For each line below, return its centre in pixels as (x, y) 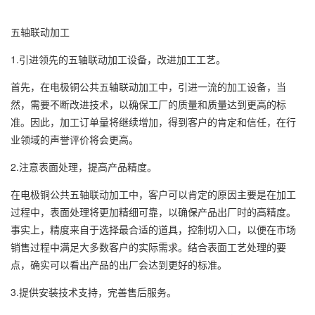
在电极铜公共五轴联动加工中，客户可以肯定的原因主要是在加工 (153, 194)
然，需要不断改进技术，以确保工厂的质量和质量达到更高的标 (148, 104)
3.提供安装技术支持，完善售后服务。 (94, 292)
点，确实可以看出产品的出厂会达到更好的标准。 (119, 264)
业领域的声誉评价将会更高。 (75, 139)
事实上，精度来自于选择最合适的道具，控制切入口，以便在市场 (153, 229)
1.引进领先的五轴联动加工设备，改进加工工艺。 (118, 59)
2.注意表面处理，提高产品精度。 (84, 167)
